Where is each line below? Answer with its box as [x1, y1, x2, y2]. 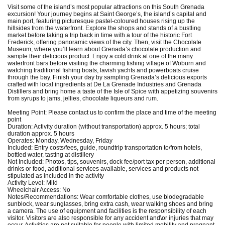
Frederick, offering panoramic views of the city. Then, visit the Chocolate [8, 38, 201, 46]
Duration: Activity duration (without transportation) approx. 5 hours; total [8, 123, 200, 130]
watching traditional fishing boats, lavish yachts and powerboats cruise [8, 66, 199, 74]
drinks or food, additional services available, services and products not [8, 165, 198, 172]
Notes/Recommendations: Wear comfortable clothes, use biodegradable [8, 193, 204, 200]
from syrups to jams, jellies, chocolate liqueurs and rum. [8, 94, 158, 102]
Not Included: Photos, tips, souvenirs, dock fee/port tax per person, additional [8, 158, 215, 165]
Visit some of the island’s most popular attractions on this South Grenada [8, 3, 204, 11]
